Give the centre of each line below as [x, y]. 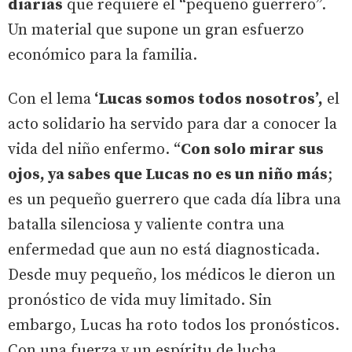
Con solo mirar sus [252, 149]
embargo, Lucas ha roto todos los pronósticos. [174, 325]
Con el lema [49, 99]
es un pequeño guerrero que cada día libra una [174, 200]
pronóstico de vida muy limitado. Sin [140, 300]
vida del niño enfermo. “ [94, 149]
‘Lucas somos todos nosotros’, [207, 99]
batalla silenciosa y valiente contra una [146, 225]
